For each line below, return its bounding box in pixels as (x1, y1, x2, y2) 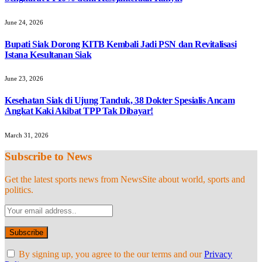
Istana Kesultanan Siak (5, 49, 92, 60)
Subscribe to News (5, 150, 92, 163)
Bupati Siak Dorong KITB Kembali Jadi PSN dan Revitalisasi (5, 39, 237, 49)
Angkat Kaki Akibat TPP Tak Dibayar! (5, 106, 154, 116)
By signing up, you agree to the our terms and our (16, 249, 204, 259)
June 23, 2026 (5, 75, 43, 82)
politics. (5, 185, 33, 195)
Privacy (204, 249, 232, 259)
